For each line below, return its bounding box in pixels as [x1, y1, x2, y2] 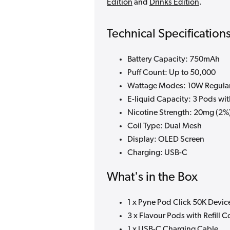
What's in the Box [107, 171, 198, 184]
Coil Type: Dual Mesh [127, 122, 202, 130]
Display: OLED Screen [127, 135, 204, 144]
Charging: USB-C [127, 148, 187, 157]
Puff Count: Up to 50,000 [127, 68, 216, 77]
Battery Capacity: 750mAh [127, 55, 220, 64]
